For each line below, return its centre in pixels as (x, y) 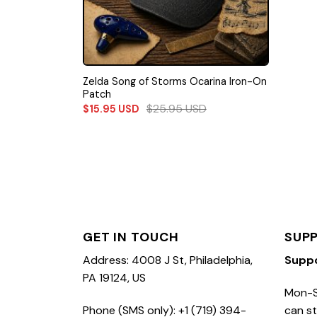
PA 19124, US (114, 277)
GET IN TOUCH (131, 237)
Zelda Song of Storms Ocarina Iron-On (174, 81)
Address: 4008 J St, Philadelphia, (168, 260)
